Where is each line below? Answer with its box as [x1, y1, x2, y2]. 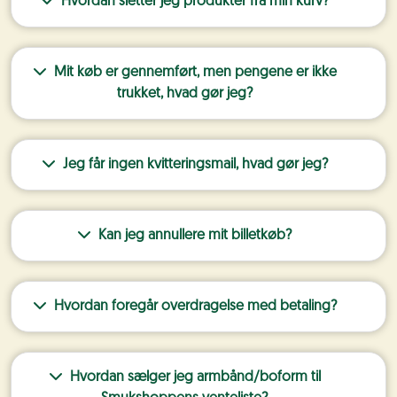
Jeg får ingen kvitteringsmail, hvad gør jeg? [62, 158, 328, 172]
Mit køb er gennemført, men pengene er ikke [53, 66, 337, 80]
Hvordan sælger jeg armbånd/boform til [69, 370, 321, 385]
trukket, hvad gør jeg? [116, 87, 253, 101]
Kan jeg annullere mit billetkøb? [98, 229, 292, 243]
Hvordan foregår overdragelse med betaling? [53, 300, 337, 314]
